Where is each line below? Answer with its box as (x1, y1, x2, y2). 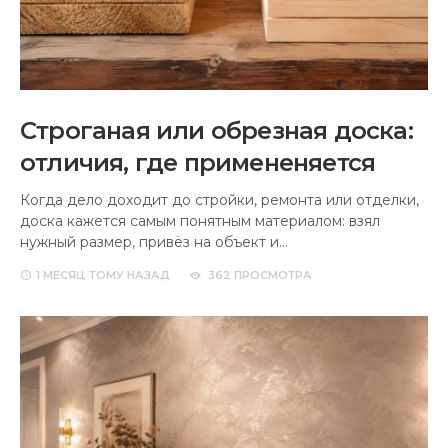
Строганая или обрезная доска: (20, 115, 413, 145)
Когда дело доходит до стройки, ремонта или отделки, (20, 190, 419, 209)
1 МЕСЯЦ (36, 267, 86, 282)
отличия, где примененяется (20, 147, 376, 177)
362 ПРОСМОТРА (208, 267, 312, 282)
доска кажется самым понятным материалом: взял (20, 211, 380, 230)
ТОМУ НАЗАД (86, 267, 170, 282)
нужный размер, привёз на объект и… (20, 232, 288, 251)
